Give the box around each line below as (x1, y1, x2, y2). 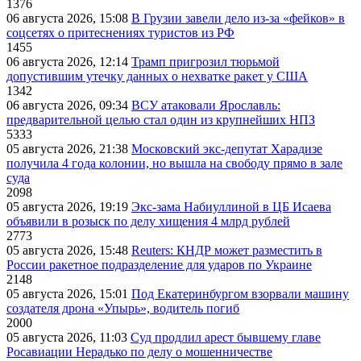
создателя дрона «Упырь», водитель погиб (6, 301, 239, 316)
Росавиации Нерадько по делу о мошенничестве (6, 345, 272, 359)
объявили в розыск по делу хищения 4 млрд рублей (6, 214, 290, 229)
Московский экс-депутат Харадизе (131, 142, 322, 156)
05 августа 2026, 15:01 (6, 287, 131, 301)
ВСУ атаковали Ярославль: (131, 98, 280, 113)
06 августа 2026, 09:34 (6, 98, 131, 113)
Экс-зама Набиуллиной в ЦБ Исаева (131, 200, 331, 214)
